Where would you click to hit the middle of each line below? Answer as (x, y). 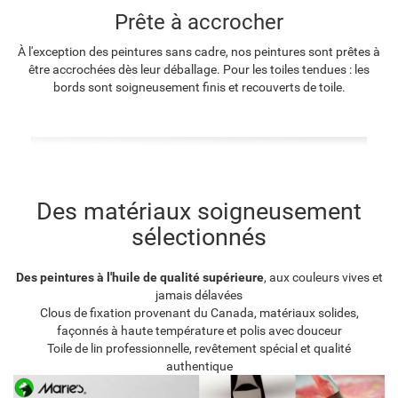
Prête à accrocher (199, 23)
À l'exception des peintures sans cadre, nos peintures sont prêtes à (199, 52)
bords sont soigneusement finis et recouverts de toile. (199, 88)
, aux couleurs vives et (323, 278)
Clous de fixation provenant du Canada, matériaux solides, (199, 313)
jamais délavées (199, 295)
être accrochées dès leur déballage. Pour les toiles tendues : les (199, 70)
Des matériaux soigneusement (199, 212)
